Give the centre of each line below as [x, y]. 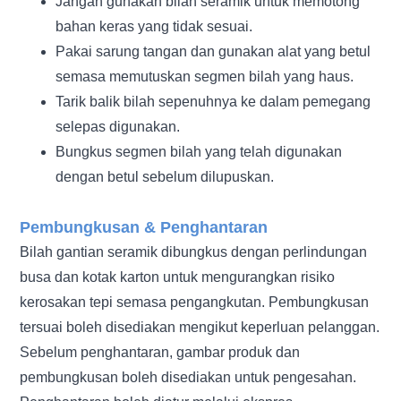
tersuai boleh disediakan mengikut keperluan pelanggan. [200, 327]
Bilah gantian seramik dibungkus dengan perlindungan [194, 252]
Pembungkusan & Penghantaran [144, 227]
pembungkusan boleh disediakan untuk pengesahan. [188, 377]
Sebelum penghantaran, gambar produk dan [160, 352]
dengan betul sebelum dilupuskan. [165, 176]
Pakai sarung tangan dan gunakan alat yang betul [213, 51]
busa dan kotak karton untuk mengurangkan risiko [178, 277]
